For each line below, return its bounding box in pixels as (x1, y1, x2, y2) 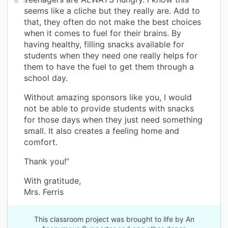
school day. (24, 73, 68, 83)
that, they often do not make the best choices (24, 17, 201, 27)
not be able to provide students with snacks (24, 103, 194, 114)
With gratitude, (24, 176, 81, 186)
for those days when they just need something (24, 115, 203, 125)
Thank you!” (24, 156, 69, 167)
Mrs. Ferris (24, 187, 64, 197)
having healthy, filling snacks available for (24, 39, 184, 50)
